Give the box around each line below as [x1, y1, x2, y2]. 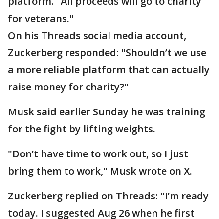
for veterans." [8, 11, 74, 25]
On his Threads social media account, [8, 28, 186, 42]
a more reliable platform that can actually [8, 63, 210, 76]
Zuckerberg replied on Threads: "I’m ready [8, 189, 209, 202]
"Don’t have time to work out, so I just [8, 147, 188, 160]
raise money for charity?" [8, 80, 129, 93]
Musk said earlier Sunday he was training [8, 105, 205, 118]
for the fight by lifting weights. [8, 122, 155, 135]
